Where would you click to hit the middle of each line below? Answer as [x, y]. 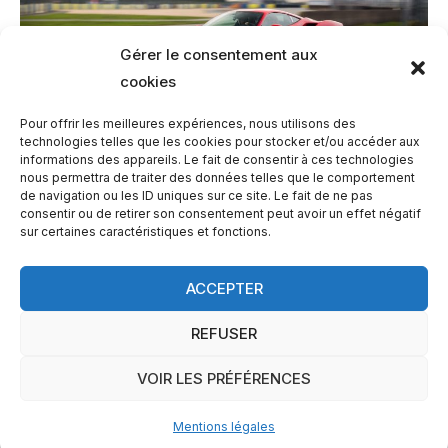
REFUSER [224, 333]
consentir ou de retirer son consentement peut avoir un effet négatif [220, 213]
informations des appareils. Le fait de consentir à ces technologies [217, 159]
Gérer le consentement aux [219, 54]
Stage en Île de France [153, 350]
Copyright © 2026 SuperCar [224, 314]
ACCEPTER [224, 288]
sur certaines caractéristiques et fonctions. [145, 231]
